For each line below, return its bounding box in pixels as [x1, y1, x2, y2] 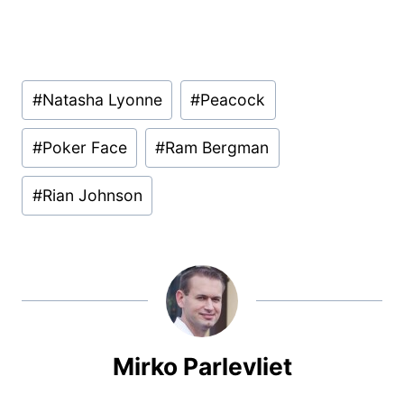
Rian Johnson [41, 186, 142, 206]
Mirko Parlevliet [112, 352, 292, 381]
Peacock [200, 90, 266, 110]
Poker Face [41, 138, 127, 158]
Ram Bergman [165, 138, 270, 158]
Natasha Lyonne [41, 90, 162, 110]
